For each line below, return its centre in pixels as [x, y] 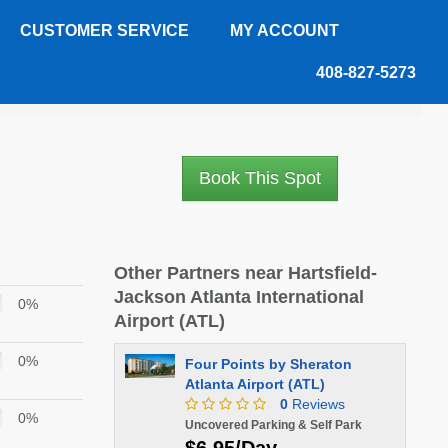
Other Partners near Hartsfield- [245, 273]
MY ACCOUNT [284, 30]
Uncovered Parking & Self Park [273, 425]
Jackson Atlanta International [238, 297]
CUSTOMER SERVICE [104, 30]
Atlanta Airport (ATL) [254, 384]
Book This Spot [259, 178]
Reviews [316, 404]
